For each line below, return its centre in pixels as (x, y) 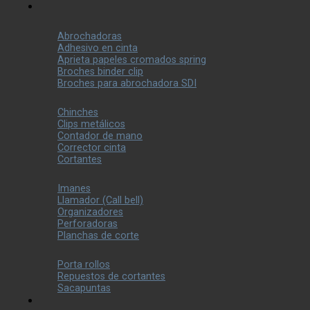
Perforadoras (88, 224)
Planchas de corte (98, 236)
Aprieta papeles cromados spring (132, 60)
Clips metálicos (91, 124)
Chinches (78, 112)
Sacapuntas (84, 288)
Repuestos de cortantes (111, 276)
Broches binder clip (100, 72)
